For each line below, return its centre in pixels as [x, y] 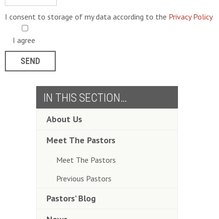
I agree [24, 40]
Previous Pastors [84, 179]
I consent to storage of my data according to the [87, 17]
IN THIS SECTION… [85, 98]
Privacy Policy [191, 17]
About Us [64, 119]
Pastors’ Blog [71, 198]
